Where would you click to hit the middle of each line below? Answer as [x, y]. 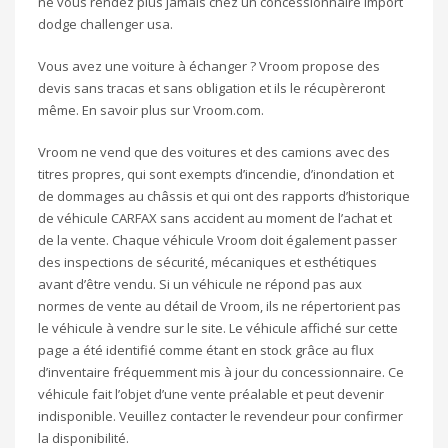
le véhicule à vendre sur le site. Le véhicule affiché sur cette [218, 327]
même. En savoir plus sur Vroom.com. [151, 109]
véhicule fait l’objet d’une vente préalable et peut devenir [211, 393]
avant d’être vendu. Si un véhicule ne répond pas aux [200, 283]
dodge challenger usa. [105, 23]
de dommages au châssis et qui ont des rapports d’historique [224, 195]
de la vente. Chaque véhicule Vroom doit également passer [217, 239]
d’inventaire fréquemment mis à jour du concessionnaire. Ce [221, 371]
